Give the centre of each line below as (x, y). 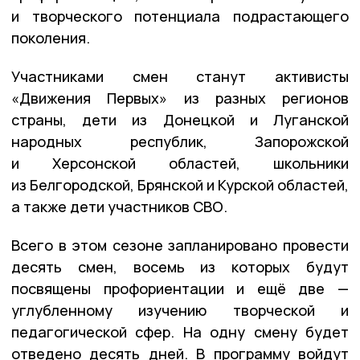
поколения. (51, 37)
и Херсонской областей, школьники (180, 163)
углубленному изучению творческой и (180, 310)
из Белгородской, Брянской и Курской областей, (180, 184)
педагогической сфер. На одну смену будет (180, 331)
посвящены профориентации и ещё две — (180, 288)
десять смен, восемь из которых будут (180, 266)
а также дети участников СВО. (119, 206)
